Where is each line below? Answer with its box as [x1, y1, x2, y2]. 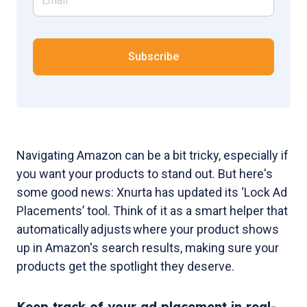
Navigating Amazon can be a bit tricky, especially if [16, 148, 288, 162]
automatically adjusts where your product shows [16, 222, 279, 236]
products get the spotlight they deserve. [16, 259, 234, 273]
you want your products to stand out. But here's [16, 167, 273, 181]
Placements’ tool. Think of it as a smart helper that [16, 204, 288, 218]
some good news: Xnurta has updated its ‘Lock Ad [16, 185, 287, 199]
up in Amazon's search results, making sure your [16, 241, 279, 255]
